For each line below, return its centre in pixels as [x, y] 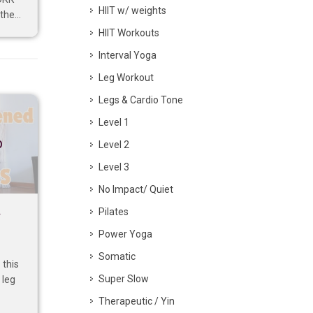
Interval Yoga [128, 55]
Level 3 [114, 167]
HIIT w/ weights [132, 10]
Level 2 [114, 145]
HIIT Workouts [129, 33]
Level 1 [114, 122]
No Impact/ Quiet [136, 189]
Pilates [114, 212]
